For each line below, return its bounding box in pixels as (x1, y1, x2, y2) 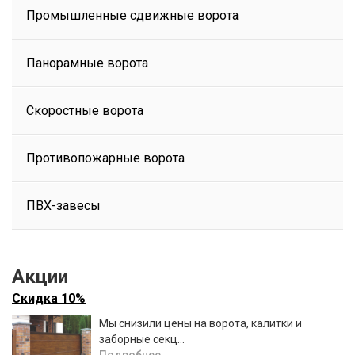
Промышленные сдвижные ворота (26, 8, 239, 23)
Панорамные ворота (26, 55, 148, 71)
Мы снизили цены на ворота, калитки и (99, 317, 302, 330)
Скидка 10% (12, 291, 86, 306)
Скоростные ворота (26, 103, 143, 118)
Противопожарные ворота (26, 151, 185, 166)
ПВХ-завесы (26, 198, 101, 213)
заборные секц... (99, 333, 185, 345)
